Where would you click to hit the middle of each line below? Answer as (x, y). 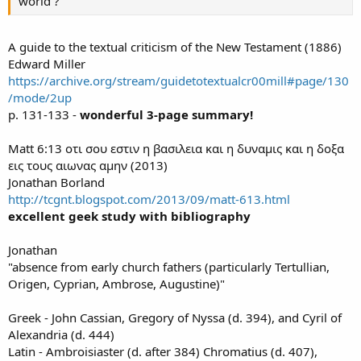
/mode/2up (40, 97)
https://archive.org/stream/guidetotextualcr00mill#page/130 (178, 80)
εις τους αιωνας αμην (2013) (88, 165)
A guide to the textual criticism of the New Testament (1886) (175, 46)
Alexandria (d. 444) (61, 334)
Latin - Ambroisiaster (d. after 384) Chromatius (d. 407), (163, 351)
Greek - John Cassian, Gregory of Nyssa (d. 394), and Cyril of (175, 317)
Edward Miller (47, 63)
